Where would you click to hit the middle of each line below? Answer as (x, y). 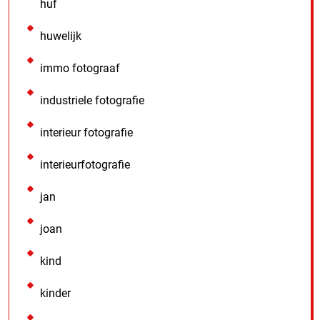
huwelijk (61, 36)
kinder (55, 293)
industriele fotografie (92, 100)
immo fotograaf (80, 68)
